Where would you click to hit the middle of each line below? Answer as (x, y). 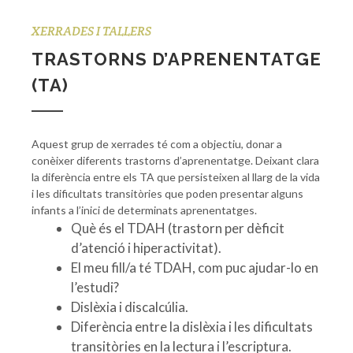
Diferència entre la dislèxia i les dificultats (192, 327)
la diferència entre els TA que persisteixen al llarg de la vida (176, 177)
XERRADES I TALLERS (91, 32)
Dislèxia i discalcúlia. (130, 307)
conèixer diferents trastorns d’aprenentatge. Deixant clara (175, 161)
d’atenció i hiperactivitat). (146, 248)
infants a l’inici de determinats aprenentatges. (144, 210)
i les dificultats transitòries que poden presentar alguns (167, 194)
